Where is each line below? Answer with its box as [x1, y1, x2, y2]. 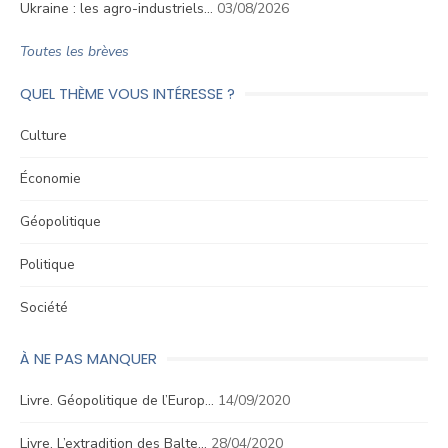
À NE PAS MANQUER [20, 348, 157, 369]
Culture [20, 126, 67, 145]
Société [20, 298, 68, 317]
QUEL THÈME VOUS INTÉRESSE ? [20, 83, 235, 104]
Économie [20, 169, 81, 188]
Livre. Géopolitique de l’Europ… [20, 391, 214, 410]
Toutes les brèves [20, 42, 129, 61]
